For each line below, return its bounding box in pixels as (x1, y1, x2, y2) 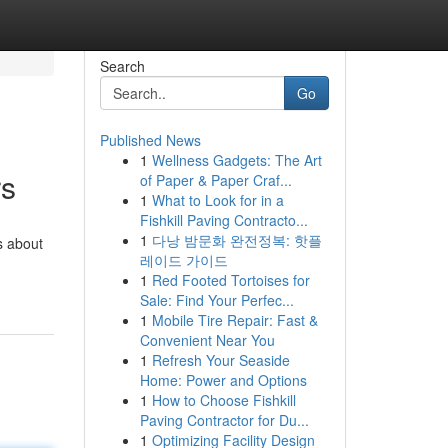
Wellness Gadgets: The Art (151, 150, 322, 170)
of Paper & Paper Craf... (139, 170, 292, 190)
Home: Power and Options (139, 370, 307, 390)
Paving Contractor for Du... (139, 410, 309, 430)
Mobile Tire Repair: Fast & (151, 310, 318, 330)
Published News (99, 130, 201, 150)
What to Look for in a (151, 190, 284, 210)
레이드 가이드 (139, 250, 228, 270)
